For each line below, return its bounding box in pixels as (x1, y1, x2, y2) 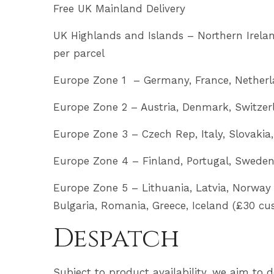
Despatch (53, 221, 179, 256)
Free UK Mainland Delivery (53, 2, 185, 15)
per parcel (53, 47, 105, 59)
